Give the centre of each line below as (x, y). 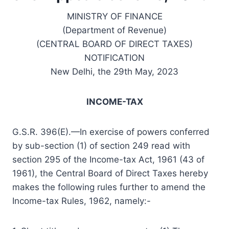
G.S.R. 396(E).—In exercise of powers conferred (111, 132)
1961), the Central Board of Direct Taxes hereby (110, 173)
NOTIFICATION (114, 58)
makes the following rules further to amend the (109, 187)
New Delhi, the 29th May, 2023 (114, 71)
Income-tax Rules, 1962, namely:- (82, 201)
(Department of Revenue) (114, 30)
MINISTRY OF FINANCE (114, 16)
